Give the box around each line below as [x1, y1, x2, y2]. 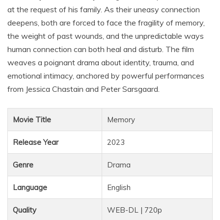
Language [13, 182, 47, 192]
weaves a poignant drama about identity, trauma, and [7, 57, 194, 67]
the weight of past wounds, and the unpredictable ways [7, 30, 204, 41]
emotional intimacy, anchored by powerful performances [7, 70, 204, 81]
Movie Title [13, 114, 51, 124]
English [107, 182, 131, 192]
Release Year [13, 137, 58, 147]
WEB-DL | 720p [107, 205, 162, 215]
